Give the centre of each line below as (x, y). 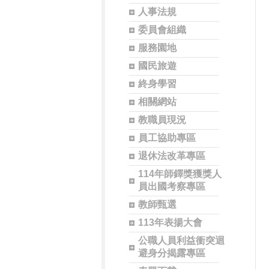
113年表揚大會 (170, 222)
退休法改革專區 (171, 156)
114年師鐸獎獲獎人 (180, 174)
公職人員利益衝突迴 (181, 240)
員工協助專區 (167, 138)
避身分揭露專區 (171, 253)
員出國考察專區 (171, 186)
